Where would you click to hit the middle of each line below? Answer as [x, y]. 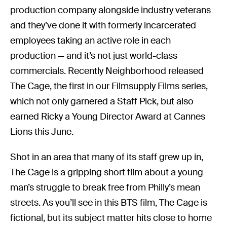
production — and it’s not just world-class [94, 55]
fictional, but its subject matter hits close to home [111, 218]
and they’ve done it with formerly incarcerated [103, 25]
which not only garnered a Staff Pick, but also [102, 101]
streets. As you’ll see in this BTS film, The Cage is [109, 202]
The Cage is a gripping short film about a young [107, 172]
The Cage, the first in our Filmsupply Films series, [109, 86]
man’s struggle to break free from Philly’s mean [105, 187]
